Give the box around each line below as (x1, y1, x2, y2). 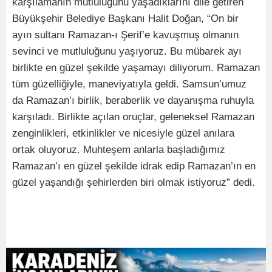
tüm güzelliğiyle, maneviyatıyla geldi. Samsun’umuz (12, 78, 246, 90)
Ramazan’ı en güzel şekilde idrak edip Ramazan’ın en (12, 160, 256, 172)
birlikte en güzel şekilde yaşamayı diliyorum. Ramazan (12, 62, 260, 74)
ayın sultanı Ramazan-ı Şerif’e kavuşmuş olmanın (12, 29, 239, 41)
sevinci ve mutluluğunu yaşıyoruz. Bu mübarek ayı (12, 46, 242, 58)
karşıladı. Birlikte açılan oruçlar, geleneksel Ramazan (12, 111, 254, 123)
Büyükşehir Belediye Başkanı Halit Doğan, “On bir (12, 13, 239, 25)
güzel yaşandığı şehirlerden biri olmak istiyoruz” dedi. (12, 177, 255, 189)
